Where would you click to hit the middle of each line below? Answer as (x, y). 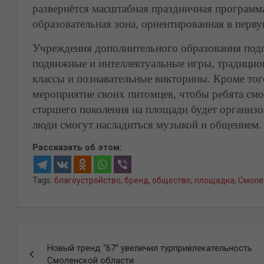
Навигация (62, 236)
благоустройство (88, 180)
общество (171, 180)
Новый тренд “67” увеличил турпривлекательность (150, 248)
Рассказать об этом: (77, 147)
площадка (214, 180)
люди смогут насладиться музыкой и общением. (147, 125)
